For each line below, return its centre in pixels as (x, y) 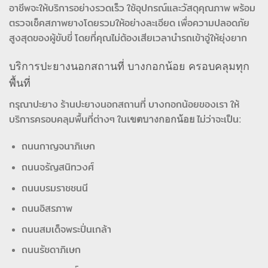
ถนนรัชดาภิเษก (51, 250)
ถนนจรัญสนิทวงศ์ (57, 167)
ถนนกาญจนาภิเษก (58, 147)
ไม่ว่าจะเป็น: (218, 119)
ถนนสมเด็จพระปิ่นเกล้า (66, 229)
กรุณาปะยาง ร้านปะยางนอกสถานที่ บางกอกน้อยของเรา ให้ (124, 104)
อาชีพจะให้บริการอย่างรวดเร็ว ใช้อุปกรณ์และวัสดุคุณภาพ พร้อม (132, 8)
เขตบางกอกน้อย (161, 119)
